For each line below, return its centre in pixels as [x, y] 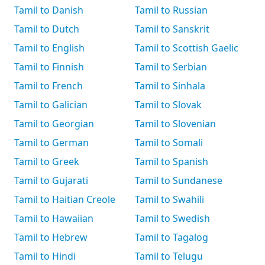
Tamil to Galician [51, 105]
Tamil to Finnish [49, 67]
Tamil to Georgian [54, 124]
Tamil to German [51, 143]
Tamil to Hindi [45, 256]
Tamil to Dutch [47, 29]
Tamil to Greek [47, 161]
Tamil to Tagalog [172, 237]
